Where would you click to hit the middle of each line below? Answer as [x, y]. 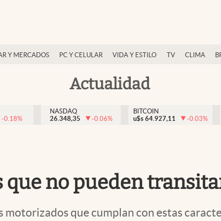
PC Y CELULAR [81, 55]
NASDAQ [63, 111]
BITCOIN [146, 111]
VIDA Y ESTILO [135, 55]
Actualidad [110, 84]
